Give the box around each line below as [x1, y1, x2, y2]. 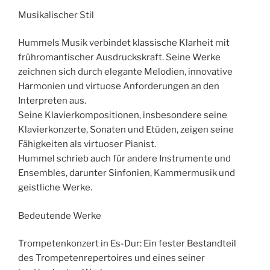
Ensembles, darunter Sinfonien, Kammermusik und [18, 168, 235, 179]
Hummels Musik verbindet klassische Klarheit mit [18, 37, 230, 49]
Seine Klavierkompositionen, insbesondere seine [18, 110, 227, 121]
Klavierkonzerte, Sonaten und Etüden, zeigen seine [18, 124, 234, 136]
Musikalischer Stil [18, 9, 94, 20]
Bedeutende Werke [18, 210, 101, 221]
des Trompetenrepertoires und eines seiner [18, 253, 205, 264]
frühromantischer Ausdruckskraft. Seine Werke [18, 52, 221, 63]
